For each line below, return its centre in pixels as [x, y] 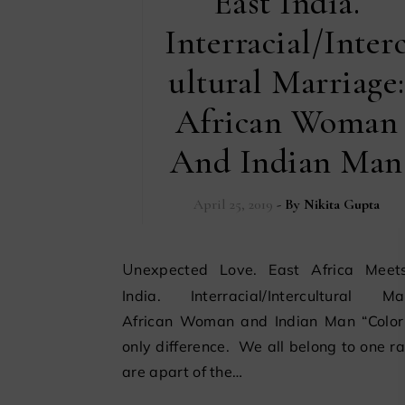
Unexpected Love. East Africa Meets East [128, 270]
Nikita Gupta [341, 205]
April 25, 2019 [233, 205]
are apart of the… [183, 372]
